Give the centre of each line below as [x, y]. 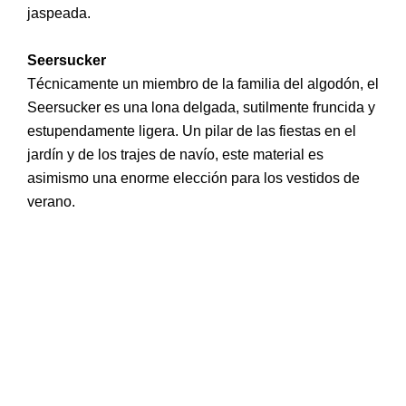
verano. [51, 201]
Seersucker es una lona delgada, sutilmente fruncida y [201, 107]
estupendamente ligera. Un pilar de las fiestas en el [192, 130]
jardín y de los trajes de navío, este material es [175, 154]
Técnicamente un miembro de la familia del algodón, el [203, 83]
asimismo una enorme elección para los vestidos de [193, 178]
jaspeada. [59, 14]
